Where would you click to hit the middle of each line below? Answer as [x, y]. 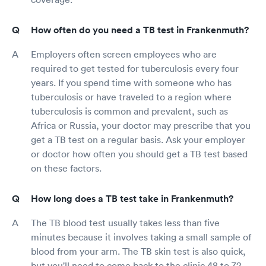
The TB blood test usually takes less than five [125, 222]
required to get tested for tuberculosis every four [135, 68]
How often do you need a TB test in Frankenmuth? [140, 30]
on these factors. [66, 168]
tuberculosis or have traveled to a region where [131, 96]
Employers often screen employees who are [124, 54]
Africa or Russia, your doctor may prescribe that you [141, 125]
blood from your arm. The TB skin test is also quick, [138, 251]
